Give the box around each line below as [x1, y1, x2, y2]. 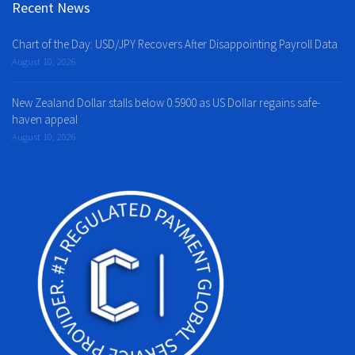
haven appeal [12, 112, 78, 128]
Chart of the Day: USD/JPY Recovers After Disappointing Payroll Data [12, 36, 338, 52]
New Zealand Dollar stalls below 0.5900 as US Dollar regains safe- [12, 95, 320, 111]
